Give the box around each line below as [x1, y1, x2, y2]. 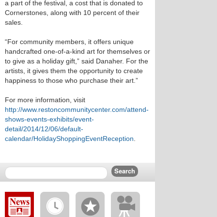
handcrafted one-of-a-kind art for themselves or [5, 47, 150, 55]
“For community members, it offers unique [5, 38, 134, 46]
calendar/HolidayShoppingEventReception [5, 135, 134, 142]
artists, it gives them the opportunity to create [5, 67, 143, 75]
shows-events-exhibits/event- [5, 115, 94, 123]
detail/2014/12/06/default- [5, 125, 83, 133]
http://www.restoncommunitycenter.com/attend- [5, 106, 149, 113]
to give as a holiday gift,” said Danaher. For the [5, 57, 148, 65]
